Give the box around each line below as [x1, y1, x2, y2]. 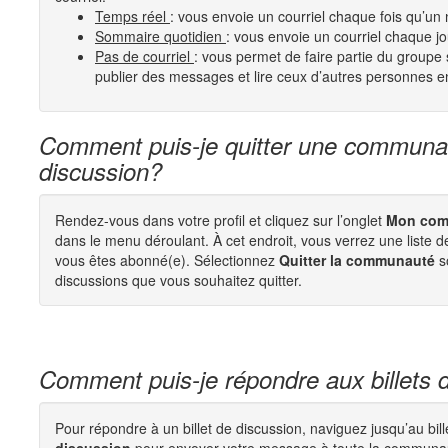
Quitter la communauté [279, 250, 435, 270]
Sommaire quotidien [95, 26, 226, 46]
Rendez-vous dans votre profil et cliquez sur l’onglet [55, 210, 386, 230]
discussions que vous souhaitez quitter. [55, 270, 302, 290]
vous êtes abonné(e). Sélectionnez [55, 250, 279, 270]
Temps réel [95, 6, 170, 26]
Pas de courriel [95, 46, 194, 66]
